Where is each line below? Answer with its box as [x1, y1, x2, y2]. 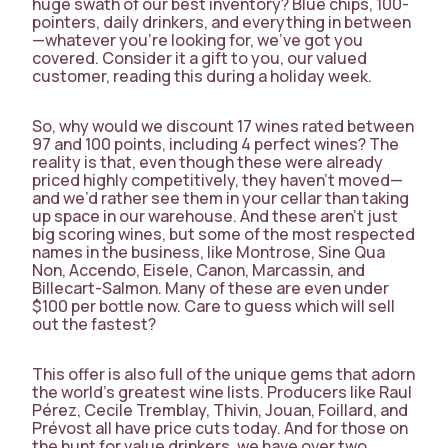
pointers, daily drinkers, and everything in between [32, 11, 411, 33]
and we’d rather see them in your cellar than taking [32, 187, 409, 209]
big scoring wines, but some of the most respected [32, 223, 415, 245]
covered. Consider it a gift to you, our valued [32, 47, 367, 69]
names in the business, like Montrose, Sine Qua [32, 241, 385, 263]
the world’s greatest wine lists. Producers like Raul [32, 381, 412, 403]
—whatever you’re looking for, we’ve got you [32, 29, 363, 51]
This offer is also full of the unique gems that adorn [32, 363, 415, 385]
